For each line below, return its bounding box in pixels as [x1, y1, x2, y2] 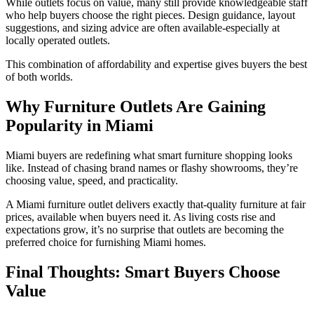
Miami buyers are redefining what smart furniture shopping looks [6, 149, 292, 161]
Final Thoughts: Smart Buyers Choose [6, 262, 280, 281]
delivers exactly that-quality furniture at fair [113, 198, 306, 210]
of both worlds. [6, 71, 73, 83]
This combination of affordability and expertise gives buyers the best [6, 58, 307, 70]
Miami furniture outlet [13, 198, 113, 210]
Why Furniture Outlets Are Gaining [6, 97, 266, 116]
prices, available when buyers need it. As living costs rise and [6, 210, 275, 223]
